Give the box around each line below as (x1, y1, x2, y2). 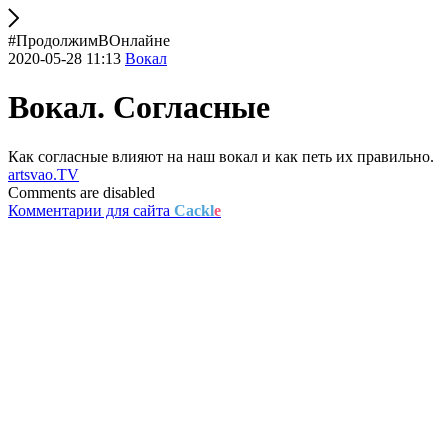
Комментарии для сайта (8, 201, 174, 219)
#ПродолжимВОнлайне (8, 32, 170, 49)
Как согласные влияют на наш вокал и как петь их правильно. (8, 147, 434, 165)
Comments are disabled (8, 183, 155, 201)
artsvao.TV (8, 165, 79, 183)
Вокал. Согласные (8, 89, 270, 126)
